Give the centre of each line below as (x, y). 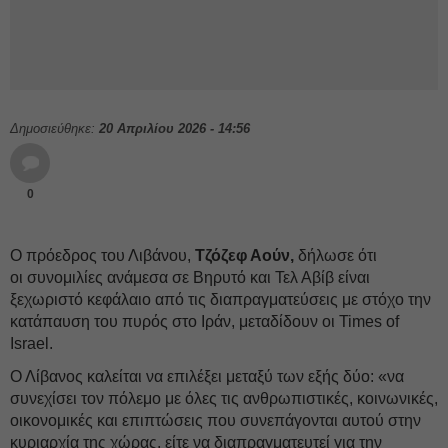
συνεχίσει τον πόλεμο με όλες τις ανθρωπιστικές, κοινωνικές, (224, 398)
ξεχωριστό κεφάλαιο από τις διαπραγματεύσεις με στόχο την (220, 299)
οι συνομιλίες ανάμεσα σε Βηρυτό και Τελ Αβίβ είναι (190, 277)
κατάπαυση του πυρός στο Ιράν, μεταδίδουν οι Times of (204, 321)
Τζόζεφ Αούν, (244, 255)
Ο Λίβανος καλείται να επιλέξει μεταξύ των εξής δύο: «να (207, 376)
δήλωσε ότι (335, 255)
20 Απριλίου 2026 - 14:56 (174, 128)
